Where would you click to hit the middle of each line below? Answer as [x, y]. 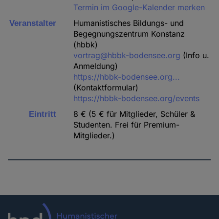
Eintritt [43, 114]
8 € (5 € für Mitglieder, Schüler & [134, 114]
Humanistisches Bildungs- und [129, 23]
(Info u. [195, 55]
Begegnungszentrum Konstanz [129, 34]
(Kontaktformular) [106, 88]
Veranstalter [33, 23]
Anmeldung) [96, 66]
